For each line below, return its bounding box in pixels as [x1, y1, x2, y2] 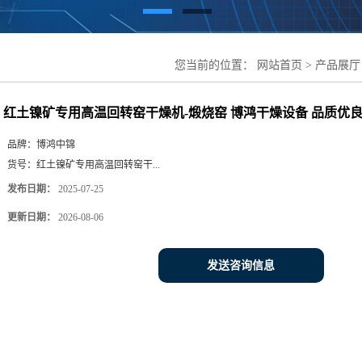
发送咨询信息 [207, 259, 275, 271]
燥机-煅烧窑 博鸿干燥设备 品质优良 [175, 82, 355, 95]
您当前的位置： [175, 58, 257, 71]
